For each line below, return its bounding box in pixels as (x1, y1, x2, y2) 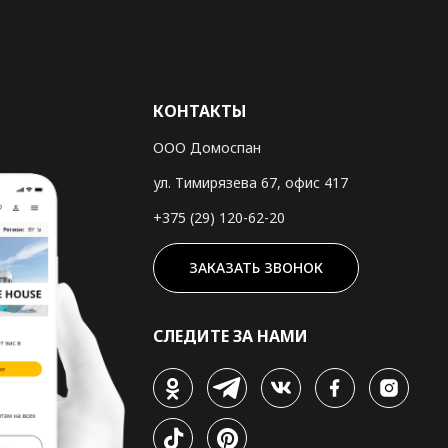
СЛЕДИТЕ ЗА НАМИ (153, 325, 309, 348)
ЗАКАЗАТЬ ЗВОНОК (189, 258, 324, 278)
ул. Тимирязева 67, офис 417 (153, 173, 349, 193)
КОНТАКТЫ (153, 100, 247, 123)
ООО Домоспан (153, 138, 262, 158)
